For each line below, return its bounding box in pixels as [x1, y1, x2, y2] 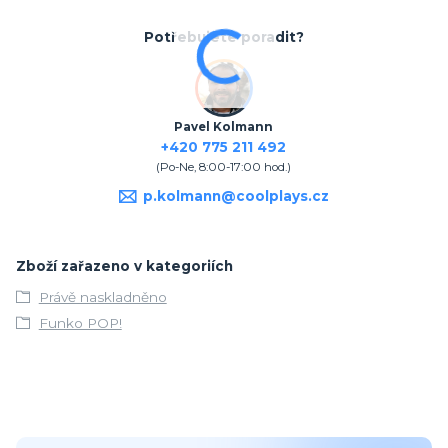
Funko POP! [38, 315, 122, 332]
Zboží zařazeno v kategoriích [16, 257, 233, 274]
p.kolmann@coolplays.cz [142, 187, 329, 204]
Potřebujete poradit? [143, 28, 304, 45]
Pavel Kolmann [174, 120, 274, 135]
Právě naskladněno [38, 288, 167, 305]
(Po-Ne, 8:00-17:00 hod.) [156, 160, 292, 175]
